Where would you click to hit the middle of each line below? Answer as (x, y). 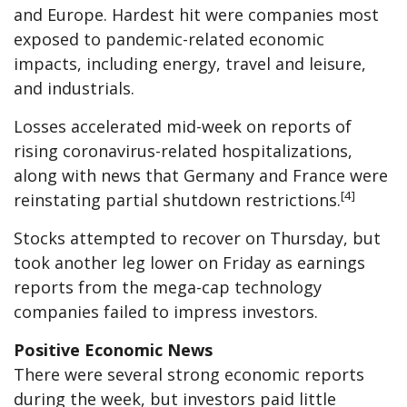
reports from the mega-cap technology (168, 287)
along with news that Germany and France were (201, 175)
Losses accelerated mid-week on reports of (183, 126)
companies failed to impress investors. (166, 311)
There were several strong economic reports (189, 374)
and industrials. (74, 88)
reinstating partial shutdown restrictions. (177, 199)
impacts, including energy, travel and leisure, (190, 63)
